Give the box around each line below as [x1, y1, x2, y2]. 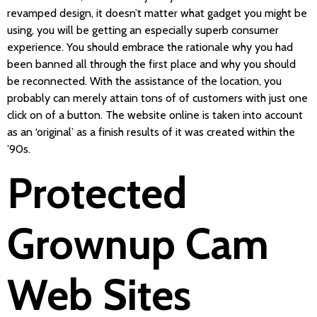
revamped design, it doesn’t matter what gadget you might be [7, 6, 307, 20]
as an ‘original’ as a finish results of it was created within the [7, 125, 295, 139]
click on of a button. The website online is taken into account [7, 108, 303, 122]
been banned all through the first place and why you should [7, 57, 296, 71]
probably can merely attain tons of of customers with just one [7, 91, 308, 105]
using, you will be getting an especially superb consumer [7, 23, 279, 37]
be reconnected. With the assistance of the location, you [7, 74, 282, 88]
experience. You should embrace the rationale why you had [7, 40, 293, 54]
